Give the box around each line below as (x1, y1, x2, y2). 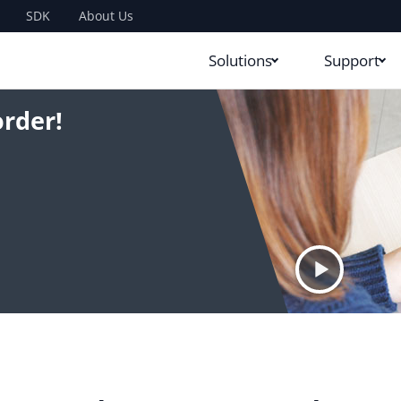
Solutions (209, 49, 273, 71)
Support (324, 49, 380, 71)
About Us (78, 7, 133, 24)
